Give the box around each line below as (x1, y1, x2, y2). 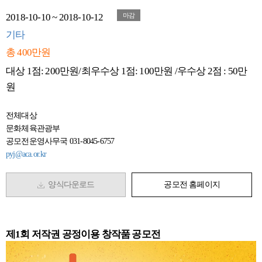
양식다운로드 (44, 180, 95, 189)
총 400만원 (6, 47, 51, 58)
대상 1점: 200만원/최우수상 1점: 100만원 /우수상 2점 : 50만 (6, 65, 247, 77)
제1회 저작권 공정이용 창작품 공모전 (6, 229, 160, 240)
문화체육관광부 (6, 124, 60, 133)
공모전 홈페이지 (164, 180, 220, 189)
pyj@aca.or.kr (6, 150, 47, 158)
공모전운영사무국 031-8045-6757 (6, 137, 115, 146)
